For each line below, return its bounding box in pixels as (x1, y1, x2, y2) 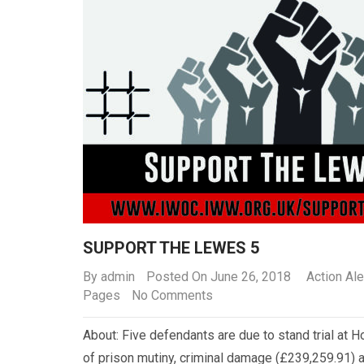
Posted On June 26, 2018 (146, 269, 291, 284)
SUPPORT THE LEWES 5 (83, 238, 259, 258)
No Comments (132, 288, 213, 303)
